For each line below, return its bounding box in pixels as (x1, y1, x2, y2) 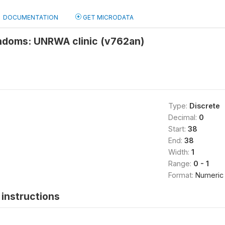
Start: (168, 125, 188, 133)
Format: (168, 171, 195, 179)
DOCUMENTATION (3, 14, 58, 21)
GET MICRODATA (81, 14, 134, 21)
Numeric (195, 171, 223, 179)
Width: (168, 148, 191, 156)
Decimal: (168, 113, 199, 122)
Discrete (189, 101, 220, 110)
